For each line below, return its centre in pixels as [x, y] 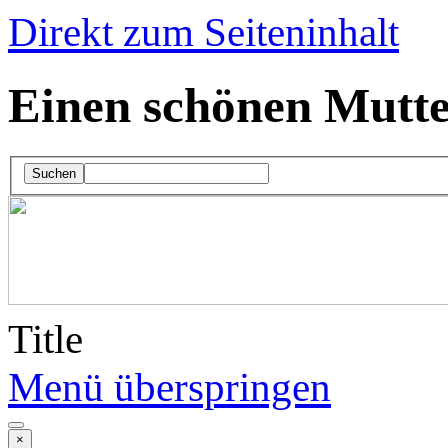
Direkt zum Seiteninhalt [203, 32]
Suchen [54, 174]
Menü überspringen [169, 387]
